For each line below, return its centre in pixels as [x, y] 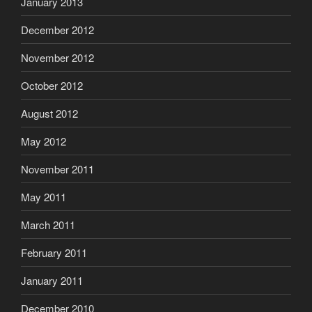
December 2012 [57, 29]
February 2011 [54, 252]
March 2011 [48, 224]
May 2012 [44, 141]
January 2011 [52, 280]
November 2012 [57, 57]
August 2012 [49, 113]
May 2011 [44, 196]
